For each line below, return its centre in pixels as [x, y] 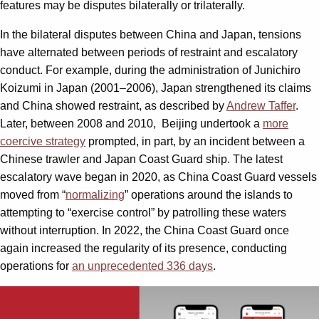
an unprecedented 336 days [142, 266]
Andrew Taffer [261, 106]
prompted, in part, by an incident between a [195, 142]
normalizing [95, 195]
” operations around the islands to [209, 195]
